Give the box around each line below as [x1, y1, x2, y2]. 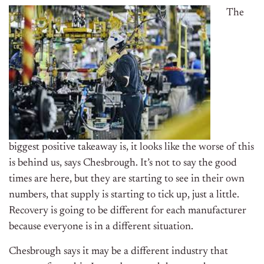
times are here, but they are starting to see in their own [9, 173, 245, 184]
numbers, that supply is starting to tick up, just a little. [9, 189, 239, 200]
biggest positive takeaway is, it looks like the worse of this [9, 141, 254, 153]
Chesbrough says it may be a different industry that [9, 246, 228, 257]
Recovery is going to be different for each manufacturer [9, 205, 246, 216]
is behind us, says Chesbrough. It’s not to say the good [9, 157, 237, 169]
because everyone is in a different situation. [9, 221, 193, 232]
